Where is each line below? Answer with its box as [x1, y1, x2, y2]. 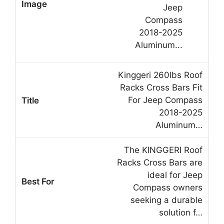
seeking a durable [130, 195, 202, 205]
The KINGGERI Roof [124, 145, 202, 155]
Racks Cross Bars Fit [120, 82, 202, 93]
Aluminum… [155, 120, 202, 130]
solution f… [159, 207, 202, 218]
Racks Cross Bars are [117, 157, 202, 168]
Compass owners [133, 182, 202, 193]
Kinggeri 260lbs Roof [118, 70, 202, 80]
